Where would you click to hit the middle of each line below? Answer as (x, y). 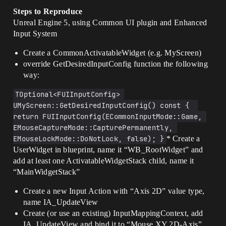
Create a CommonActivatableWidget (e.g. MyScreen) (112, 53)
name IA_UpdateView (61, 202)
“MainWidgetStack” (47, 172)
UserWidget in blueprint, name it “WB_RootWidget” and (108, 150)
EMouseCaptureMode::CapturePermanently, (93, 128)
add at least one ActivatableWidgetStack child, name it (104, 161)
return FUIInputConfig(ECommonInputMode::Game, (108, 117)
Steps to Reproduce (48, 11)
